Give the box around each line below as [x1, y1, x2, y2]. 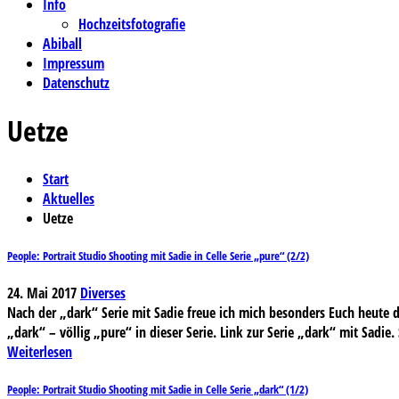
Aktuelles [43, 188, 94, 208]
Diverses [80, 283, 126, 304]
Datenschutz [43, 73, 110, 93]
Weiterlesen [7, 342, 72, 362]
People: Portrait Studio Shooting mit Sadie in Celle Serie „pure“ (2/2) [7, 248, 309, 265]
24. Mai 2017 [7, 283, 77, 304]
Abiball [43, 34, 82, 53]
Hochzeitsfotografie [78, 14, 185, 34]
